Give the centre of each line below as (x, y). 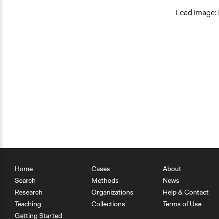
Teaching (28, 204)
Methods (105, 180)
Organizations (112, 192)
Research (29, 192)
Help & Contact (186, 192)
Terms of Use (182, 204)
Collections (108, 204)
